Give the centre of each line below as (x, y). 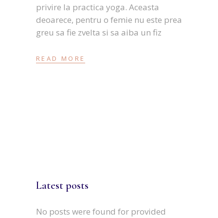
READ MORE (61, 58)
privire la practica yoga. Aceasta (98, 7)
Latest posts (62, 185)
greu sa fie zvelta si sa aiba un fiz (99, 33)
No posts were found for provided (101, 211)
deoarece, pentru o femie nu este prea (109, 20)
